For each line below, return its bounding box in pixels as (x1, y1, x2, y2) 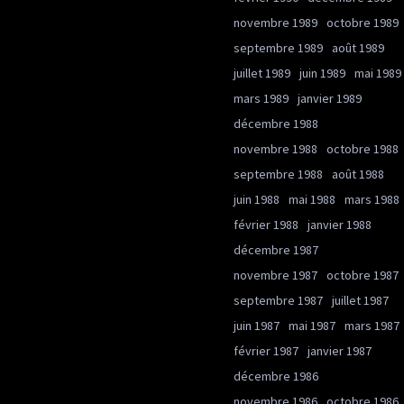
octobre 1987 (326, 267, 399, 283)
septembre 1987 (234, 292, 323, 308)
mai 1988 (289, 191, 335, 207)
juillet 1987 (332, 292, 389, 308)
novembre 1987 (234, 267, 317, 283)
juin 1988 (234, 191, 280, 207)
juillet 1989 (234, 65, 290, 81)
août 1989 (332, 40, 384, 56)
